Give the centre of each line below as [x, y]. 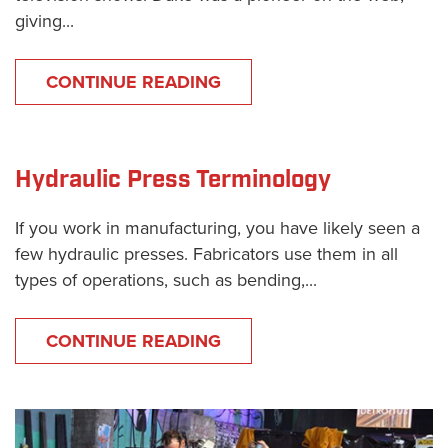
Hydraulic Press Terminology [173, 179]
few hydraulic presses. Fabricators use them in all [206, 253]
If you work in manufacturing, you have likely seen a [217, 227]
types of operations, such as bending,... [166, 279]
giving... [44, 20]
